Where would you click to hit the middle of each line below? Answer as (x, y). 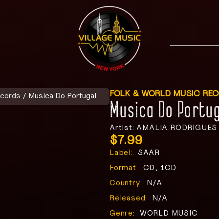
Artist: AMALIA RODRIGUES (164, 127)
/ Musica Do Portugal (58, 96)
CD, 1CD (160, 167)
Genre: (122, 213)
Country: (126, 183)
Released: (129, 198)
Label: (121, 152)
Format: (124, 167)
